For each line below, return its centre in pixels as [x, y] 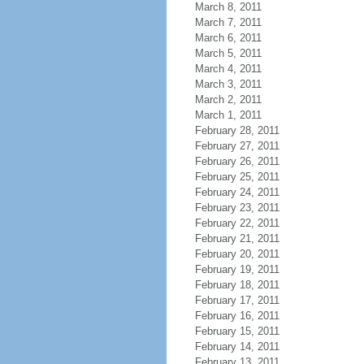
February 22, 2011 [237, 223]
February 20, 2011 [237, 254]
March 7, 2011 [228, 22]
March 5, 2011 [228, 53]
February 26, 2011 [237, 161]
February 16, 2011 [237, 316]
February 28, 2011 [237, 130]
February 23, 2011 [237, 208]
